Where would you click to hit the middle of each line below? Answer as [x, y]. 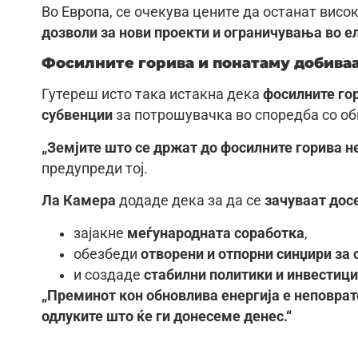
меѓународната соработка [216, 233]
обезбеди [107, 254]
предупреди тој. [95, 168]
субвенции [77, 115]
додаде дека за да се [190, 201]
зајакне [100, 233]
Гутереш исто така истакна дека [152, 95]
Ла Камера [79, 201]
